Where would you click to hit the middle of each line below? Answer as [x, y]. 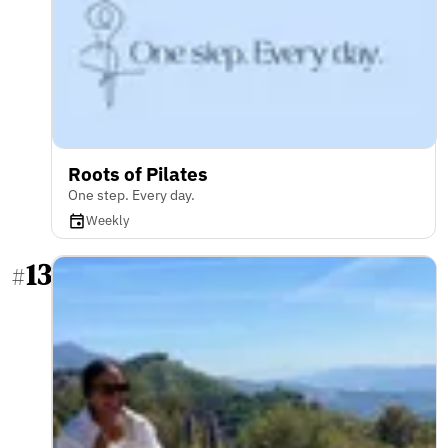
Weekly [107, 220]
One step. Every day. [131, 195]
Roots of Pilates [138, 173]
